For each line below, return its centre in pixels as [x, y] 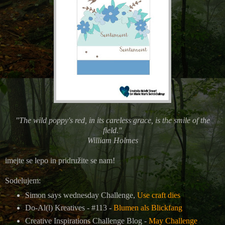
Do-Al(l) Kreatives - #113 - [69, 208]
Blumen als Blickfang [148, 208]
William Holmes [113, 140]
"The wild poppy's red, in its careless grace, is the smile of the [113, 120]
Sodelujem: [23, 180]
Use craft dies [159, 195]
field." [113, 130]
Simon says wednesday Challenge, [81, 195]
